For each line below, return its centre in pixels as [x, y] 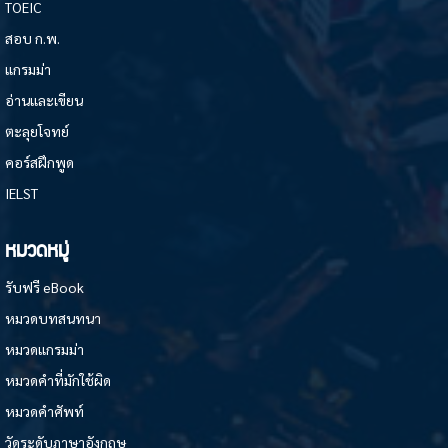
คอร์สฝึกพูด [39, 162]
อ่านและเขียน [44, 100]
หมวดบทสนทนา [53, 318]
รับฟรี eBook [44, 287]
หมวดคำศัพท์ [44, 411]
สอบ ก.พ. [32, 38]
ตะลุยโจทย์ [37, 131]
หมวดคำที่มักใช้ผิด [58, 380]
